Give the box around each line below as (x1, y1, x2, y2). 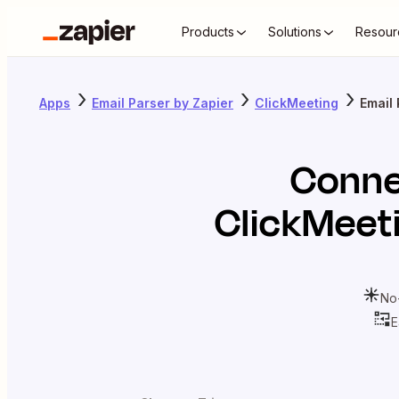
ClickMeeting (255, 94, 338, 110)
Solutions (268, 24, 322, 39)
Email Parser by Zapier (92, 94, 233, 110)
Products (182, 24, 234, 39)
